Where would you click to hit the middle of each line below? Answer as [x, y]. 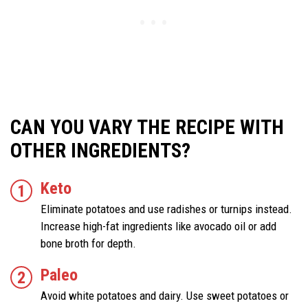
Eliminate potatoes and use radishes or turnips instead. [166, 209]
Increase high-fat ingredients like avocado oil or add [158, 227]
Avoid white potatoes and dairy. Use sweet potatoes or [165, 296]
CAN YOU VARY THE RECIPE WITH [147, 128]
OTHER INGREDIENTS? [103, 151]
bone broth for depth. [88, 244]
